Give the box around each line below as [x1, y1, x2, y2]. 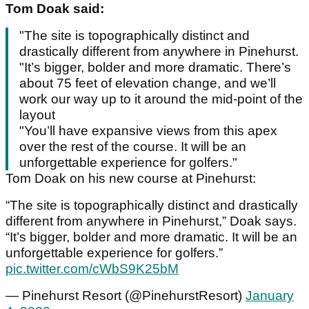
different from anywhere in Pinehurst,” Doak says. [6, 214, 297, 229]
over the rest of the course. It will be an [19, 139, 246, 154]
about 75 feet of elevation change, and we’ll [19, 76, 276, 91]
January [246, 288, 294, 303]
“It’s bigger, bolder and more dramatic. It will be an [6, 230, 297, 245]
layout [19, 108, 55, 123]
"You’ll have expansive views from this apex [19, 123, 277, 139]
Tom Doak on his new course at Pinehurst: [6, 171, 256, 186]
